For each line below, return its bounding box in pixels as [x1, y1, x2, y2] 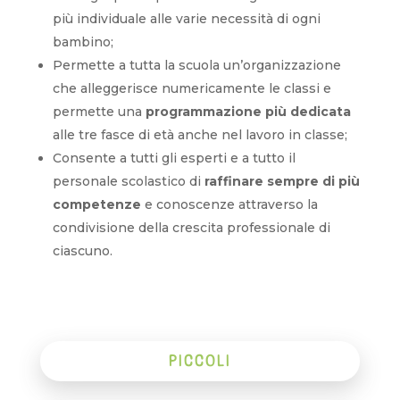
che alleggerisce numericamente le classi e [52, 80, 331, 96]
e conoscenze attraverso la [140, 196, 318, 212]
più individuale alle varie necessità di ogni [52, 11, 321, 27]
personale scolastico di [52, 173, 204, 189]
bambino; [52, 34, 113, 50]
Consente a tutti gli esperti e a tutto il [52, 150, 296, 166]
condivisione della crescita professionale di [52, 220, 330, 236]
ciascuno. [52, 243, 112, 259]
